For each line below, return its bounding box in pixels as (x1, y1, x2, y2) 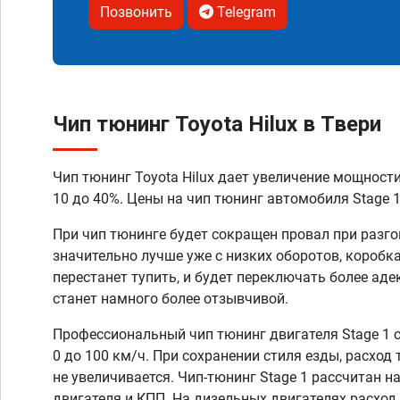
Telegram (213, 4, 276, 21)
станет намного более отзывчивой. (53, 290, 288, 307)
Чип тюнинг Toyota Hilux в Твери (53, 112, 381, 137)
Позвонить (100, 4, 172, 21)
